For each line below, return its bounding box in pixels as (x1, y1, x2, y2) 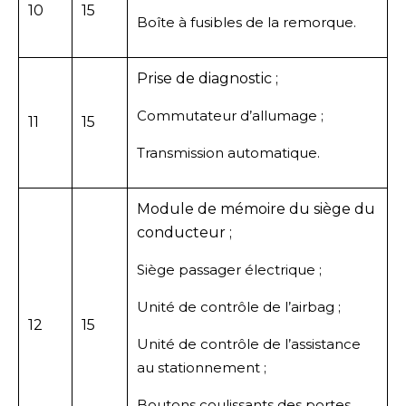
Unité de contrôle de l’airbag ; (137, 297, 341, 315)
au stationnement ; (137, 358, 266, 376)
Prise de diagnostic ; (137, 69, 278, 87)
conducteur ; (137, 223, 232, 241)
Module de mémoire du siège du (137, 199, 375, 217)
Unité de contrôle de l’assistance (137, 334, 361, 353)
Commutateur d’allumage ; (137, 106, 324, 124)
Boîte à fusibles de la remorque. (137, 13, 356, 31)
